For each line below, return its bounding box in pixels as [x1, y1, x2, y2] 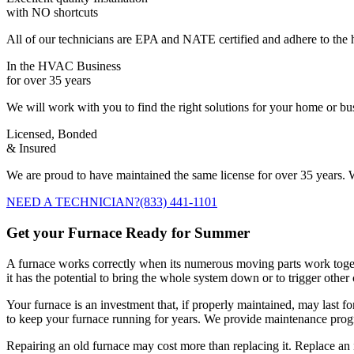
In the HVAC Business [6, 59, 121, 73]
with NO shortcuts [6, 6, 98, 20]
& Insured [6, 141, 56, 156]
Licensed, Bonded [6, 127, 97, 141]
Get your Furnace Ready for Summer [6, 224, 250, 242]
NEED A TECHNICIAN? [6, 195, 140, 209]
